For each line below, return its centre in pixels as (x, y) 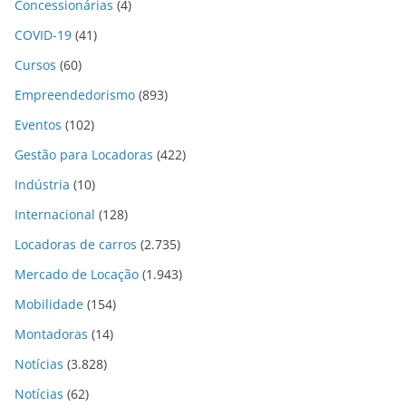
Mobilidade (49, 304)
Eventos (38, 125)
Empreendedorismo (75, 95)
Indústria (42, 185)
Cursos (35, 65)
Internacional (55, 215)
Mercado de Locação (77, 275)
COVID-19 (43, 35)
